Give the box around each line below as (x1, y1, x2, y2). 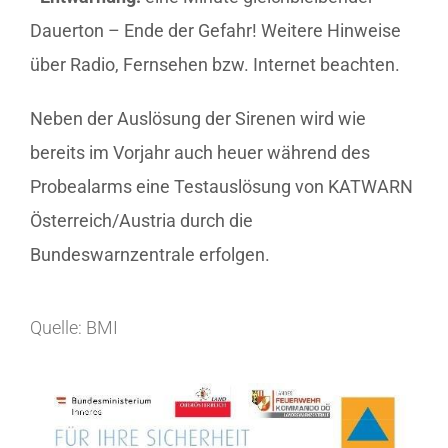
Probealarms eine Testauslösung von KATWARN (30, 175, 413, 197)
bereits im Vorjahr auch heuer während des (30, 141, 370, 163)
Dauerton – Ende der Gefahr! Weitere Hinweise (30, 19, 401, 41)
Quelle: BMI (30, 316, 118, 338)
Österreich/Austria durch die (30, 209, 253, 231)
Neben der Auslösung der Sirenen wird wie (30, 107, 366, 129)
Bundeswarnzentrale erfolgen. (30, 243, 270, 265)
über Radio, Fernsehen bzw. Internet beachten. (30, 53, 400, 75)
